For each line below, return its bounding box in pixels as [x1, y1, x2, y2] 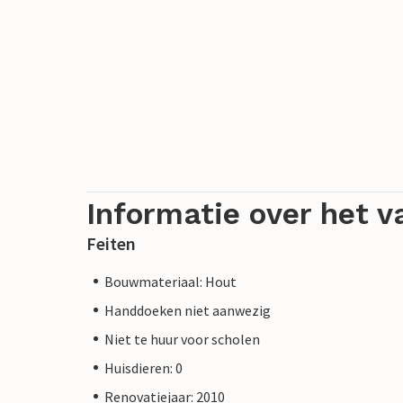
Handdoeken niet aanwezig [104, 300, 271, 319]
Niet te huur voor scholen [104, 329, 260, 348]
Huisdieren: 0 [104, 358, 183, 377]
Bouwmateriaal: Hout [104, 272, 237, 291]
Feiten [86, 231, 136, 255]
